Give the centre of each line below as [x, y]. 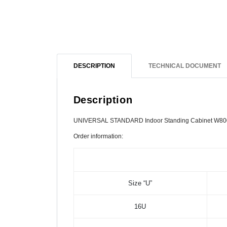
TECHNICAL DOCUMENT [184, 66]
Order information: [98, 137]
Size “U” [140, 183]
